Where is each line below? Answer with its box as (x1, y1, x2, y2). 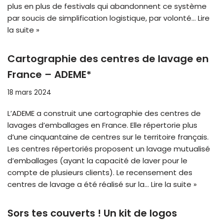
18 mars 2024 (7, 88, 51, 98)
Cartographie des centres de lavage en (7, 52, 209, 66)
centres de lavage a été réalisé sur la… (7, 179, 151, 190)
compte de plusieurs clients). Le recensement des (7, 167, 192, 178)
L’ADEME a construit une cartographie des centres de (7, 108, 201, 119)
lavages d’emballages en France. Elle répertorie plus (7, 120, 197, 131)
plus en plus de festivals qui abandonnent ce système (7, 1, 207, 12)
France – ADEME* (7, 68, 91, 82)
